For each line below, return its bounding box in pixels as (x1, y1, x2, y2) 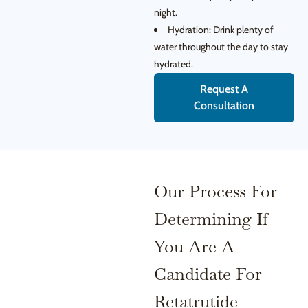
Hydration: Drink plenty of (168, 23, 274, 36)
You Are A (154, 235, 234, 257)
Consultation (194, 99, 254, 112)
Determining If (154, 208, 268, 230)
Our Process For (154, 180, 277, 202)
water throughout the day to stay (154, 41, 288, 53)
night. (154, 6, 177, 19)
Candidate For (154, 263, 262, 285)
